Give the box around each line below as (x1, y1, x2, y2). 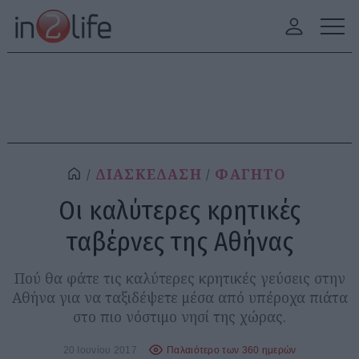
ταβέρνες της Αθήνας (66, 225, 293, 258)
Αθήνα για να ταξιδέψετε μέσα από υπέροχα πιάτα (11, 288, 348, 307)
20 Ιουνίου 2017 (63, 344, 137, 355)
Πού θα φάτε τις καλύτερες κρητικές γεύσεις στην (14, 268, 345, 288)
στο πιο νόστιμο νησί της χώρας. (73, 307, 286, 326)
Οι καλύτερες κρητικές (58, 194, 301, 227)
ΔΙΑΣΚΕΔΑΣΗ (95, 165, 202, 184)
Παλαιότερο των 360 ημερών (167, 344, 296, 355)
